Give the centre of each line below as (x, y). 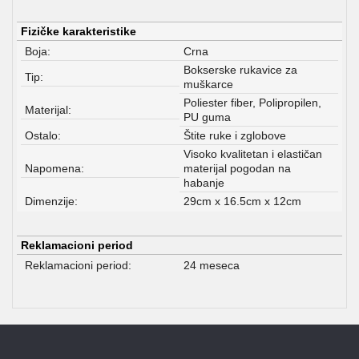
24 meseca (212, 265)
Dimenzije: (51, 201)
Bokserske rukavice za (240, 70)
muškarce (208, 84)
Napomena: (54, 168)
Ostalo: (43, 135)
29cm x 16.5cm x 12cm (242, 201)
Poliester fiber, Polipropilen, (252, 103)
